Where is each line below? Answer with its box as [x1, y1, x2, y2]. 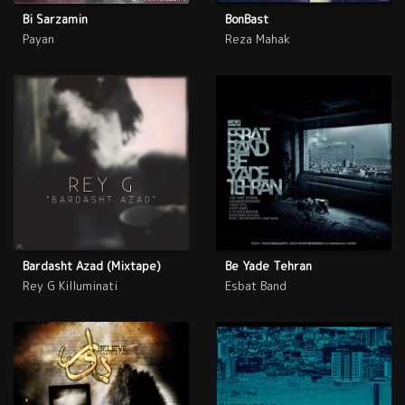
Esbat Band [225, 278, 287, 295]
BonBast [225, 11, 268, 28]
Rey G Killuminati [23, 278, 118, 295]
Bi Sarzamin [23, 11, 88, 28]
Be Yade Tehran [225, 258, 312, 275]
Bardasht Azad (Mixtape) [23, 258, 161, 275]
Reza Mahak [225, 31, 290, 48]
